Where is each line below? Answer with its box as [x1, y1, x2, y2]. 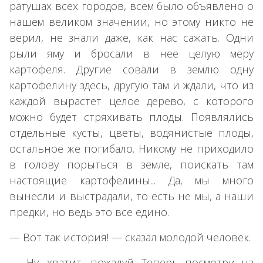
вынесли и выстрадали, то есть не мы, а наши [9, 188, 254, 203]
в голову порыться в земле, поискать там [9, 157, 254, 171]
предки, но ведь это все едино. [9, 204, 169, 219]
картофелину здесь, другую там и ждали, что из [9, 77, 254, 92]
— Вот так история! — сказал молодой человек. [9, 230, 251, 244]
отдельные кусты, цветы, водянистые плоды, [9, 125, 254, 140]
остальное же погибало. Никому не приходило [9, 141, 254, 156]
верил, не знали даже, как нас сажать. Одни [9, 30, 254, 45]
